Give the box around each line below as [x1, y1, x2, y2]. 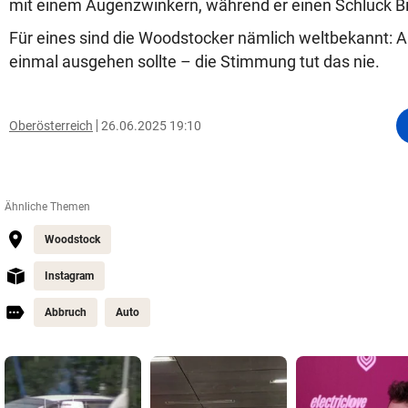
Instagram [45, 270, 94, 283]
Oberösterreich [9, 117, 93, 133]
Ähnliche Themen [5, 200, 90, 214]
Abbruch [45, 306, 87, 320]
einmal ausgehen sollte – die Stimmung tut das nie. [9, 52, 380, 72]
